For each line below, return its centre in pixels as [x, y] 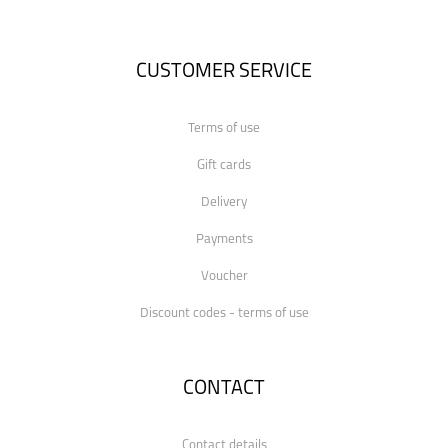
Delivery [224, 202]
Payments [224, 239]
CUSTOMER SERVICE [224, 72]
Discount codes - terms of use [224, 313]
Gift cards [224, 165]
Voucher [224, 276]
